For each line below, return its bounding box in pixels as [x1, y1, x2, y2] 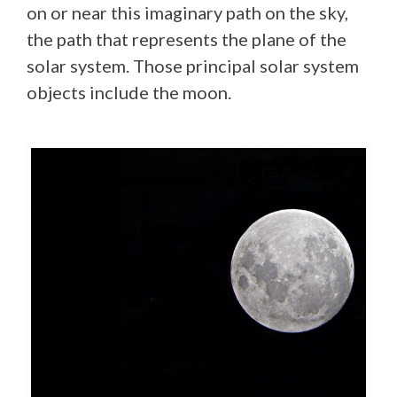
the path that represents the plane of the [27, 27, 346, 50]
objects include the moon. [27, 81, 231, 103]
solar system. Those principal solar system [27, 54, 359, 76]
